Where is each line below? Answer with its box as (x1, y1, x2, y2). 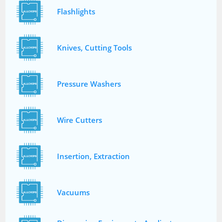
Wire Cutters (57, 115, 103, 125)
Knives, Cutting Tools (57, 43, 132, 53)
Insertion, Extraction (57, 151, 130, 162)
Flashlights (57, 6, 96, 17)
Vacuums (57, 187, 90, 198)
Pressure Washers (57, 79, 121, 89)
